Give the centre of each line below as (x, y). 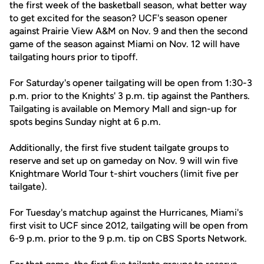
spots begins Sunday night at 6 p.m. (85, 122)
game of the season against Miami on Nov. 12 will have (125, 44)
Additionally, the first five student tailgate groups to (119, 148)
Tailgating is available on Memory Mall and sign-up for (123, 109)
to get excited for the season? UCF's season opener (118, 18)
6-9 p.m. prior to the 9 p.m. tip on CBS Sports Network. (128, 238)
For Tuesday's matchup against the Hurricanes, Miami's (126, 212)
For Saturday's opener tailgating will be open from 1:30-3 (131, 83)
